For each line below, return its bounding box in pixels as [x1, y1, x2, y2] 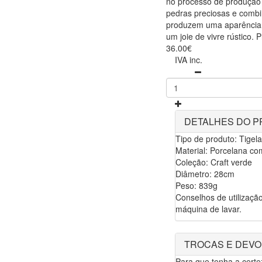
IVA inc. [175, 54, 202, 66]
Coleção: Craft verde [175, 156, 252, 168]
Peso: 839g [175, 180, 218, 192]
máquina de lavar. [175, 203, 242, 215]
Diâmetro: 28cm [175, 168, 235, 180]
